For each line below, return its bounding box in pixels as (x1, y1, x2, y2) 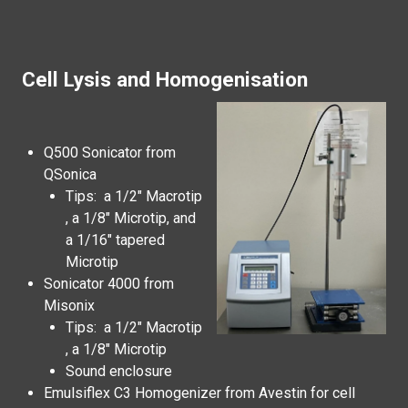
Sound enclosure (66, 362, 172, 380)
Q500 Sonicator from (44, 144, 176, 161)
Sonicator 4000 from (44, 275, 174, 292)
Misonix (44, 297, 95, 314)
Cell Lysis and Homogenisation (22, 67, 308, 91)
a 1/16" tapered (66, 231, 165, 249)
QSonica (44, 166, 97, 183)
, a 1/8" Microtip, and (66, 209, 196, 227)
